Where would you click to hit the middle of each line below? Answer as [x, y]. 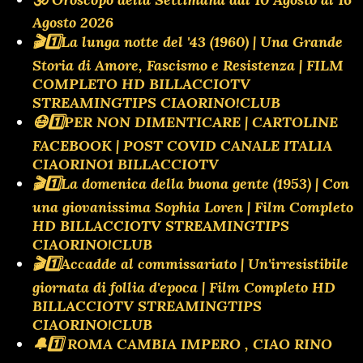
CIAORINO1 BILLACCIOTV [126, 164]
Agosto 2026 [73, 22]
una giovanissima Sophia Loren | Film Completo [193, 207]
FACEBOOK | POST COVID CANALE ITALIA [182, 145]
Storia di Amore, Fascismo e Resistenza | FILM [188, 65]
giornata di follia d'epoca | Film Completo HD [184, 287]
